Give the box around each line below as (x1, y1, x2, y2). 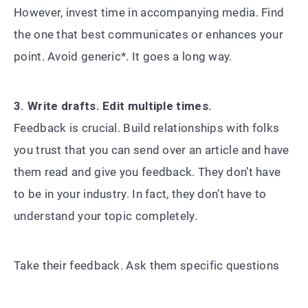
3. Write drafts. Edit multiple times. (14, 98, 212, 113)
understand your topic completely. (14, 208, 197, 223)
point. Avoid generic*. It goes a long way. (14, 49, 232, 63)
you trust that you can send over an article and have (14, 142, 289, 157)
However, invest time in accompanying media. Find (14, 5, 285, 19)
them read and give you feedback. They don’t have (14, 164, 281, 179)
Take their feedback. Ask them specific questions (14, 258, 280, 272)
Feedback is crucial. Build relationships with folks (14, 120, 280, 135)
